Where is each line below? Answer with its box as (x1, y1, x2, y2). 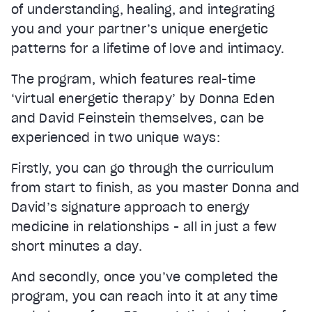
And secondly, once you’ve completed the (11, 268, 279, 285)
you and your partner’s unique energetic (11, 20, 269, 37)
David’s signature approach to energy (11, 198, 250, 215)
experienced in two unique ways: (11, 129, 220, 146)
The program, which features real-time (11, 70, 256, 87)
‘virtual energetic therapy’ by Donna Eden (11, 90, 275, 107)
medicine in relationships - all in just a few (11, 218, 277, 235)
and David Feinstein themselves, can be (11, 109, 265, 126)
